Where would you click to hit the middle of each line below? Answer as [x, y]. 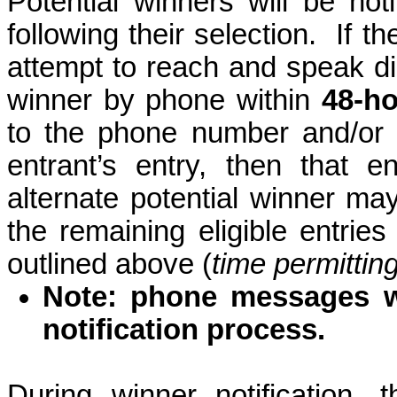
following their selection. [162, 35]
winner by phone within [164, 100]
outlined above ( [109, 264]
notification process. [184, 330]
